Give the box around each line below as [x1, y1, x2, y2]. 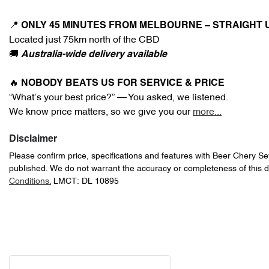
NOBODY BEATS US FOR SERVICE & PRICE [21, 79, 225, 88]
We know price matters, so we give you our [9, 107, 193, 117]
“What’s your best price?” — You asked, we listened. [9, 93, 228, 103]
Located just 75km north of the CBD [9, 35, 160, 45]
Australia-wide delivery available [21, 50, 167, 59]
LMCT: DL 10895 [53, 178, 119, 186]
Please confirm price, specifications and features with [9, 153, 213, 160]
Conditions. [9, 178, 51, 186]
